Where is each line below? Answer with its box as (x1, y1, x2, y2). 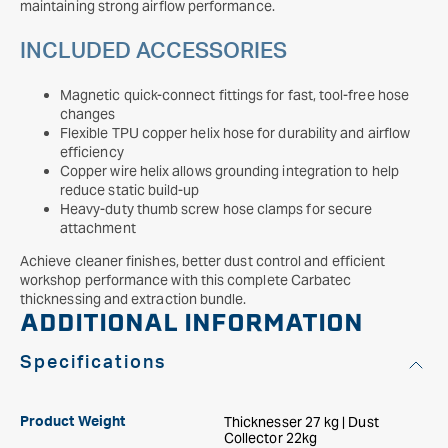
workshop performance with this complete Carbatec (20, 271, 352, 289)
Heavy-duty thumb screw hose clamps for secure (60, 200, 373, 218)
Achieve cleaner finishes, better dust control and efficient (20, 252, 386, 270)
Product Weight (20, 415, 125, 429)
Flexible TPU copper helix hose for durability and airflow (60, 124, 410, 142)
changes (60, 105, 116, 123)
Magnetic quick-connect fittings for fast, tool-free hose (60, 86, 409, 104)
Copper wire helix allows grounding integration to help (60, 162, 399, 180)
